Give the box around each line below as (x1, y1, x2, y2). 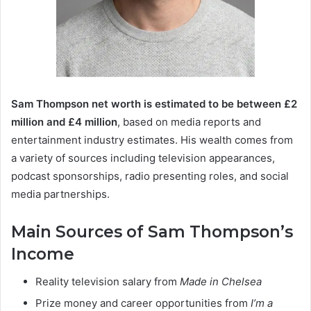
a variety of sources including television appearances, (11, 151, 275, 165)
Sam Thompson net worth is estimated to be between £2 (11, 96, 297, 110)
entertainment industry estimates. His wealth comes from (11, 133, 293, 146)
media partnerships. (11, 187, 110, 201)
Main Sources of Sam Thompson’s (11, 221, 293, 242)
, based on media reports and (117, 115, 261, 128)
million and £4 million (11, 115, 117, 128)
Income (11, 244, 74, 264)
